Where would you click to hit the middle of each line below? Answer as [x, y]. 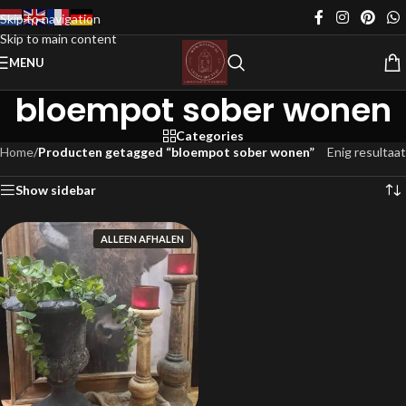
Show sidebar [56, 190]
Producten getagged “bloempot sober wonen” [176, 152]
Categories [209, 135]
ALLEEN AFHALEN [142, 239]
